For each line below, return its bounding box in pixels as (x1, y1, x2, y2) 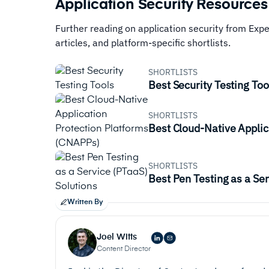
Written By (67, 199, 103, 206)
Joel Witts (97, 232, 137, 241)
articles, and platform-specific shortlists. (55, 37, 231, 49)
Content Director (97, 245, 151, 253)
